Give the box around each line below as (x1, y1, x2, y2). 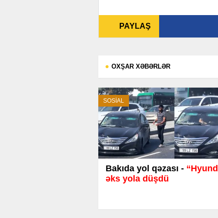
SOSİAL (103, 97, 124, 104)
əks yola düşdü (106, 173, 169, 183)
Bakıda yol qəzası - (106, 163, 186, 173)
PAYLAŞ (119, 21, 151, 30)
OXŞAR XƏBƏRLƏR (111, 62, 170, 70)
